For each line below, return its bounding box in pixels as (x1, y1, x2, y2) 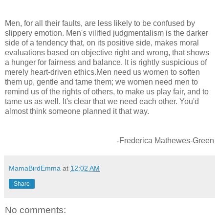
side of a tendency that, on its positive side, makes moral (5, 38, 199, 47)
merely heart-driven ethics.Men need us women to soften (5, 67, 200, 76)
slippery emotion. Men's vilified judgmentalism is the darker (5, 28, 208, 37)
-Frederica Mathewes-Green (117, 136, 214, 145)
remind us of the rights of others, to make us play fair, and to (5, 87, 209, 96)
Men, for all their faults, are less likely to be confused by (5, 19, 195, 27)
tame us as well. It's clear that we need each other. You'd (5, 97, 199, 106)
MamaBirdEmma (9, 164, 61, 172)
